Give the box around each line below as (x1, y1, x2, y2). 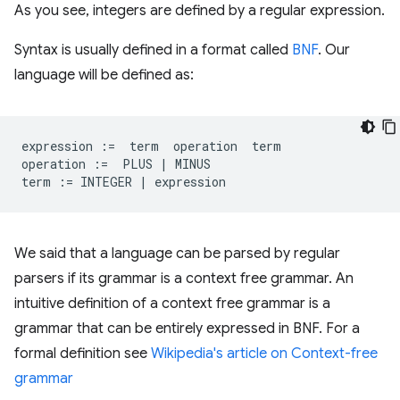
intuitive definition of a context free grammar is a (14, 294, 330, 312)
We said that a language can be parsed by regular (14, 244, 340, 262)
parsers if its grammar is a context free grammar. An (14, 269, 354, 287)
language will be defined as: (14, 65, 194, 84)
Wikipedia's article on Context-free (151, 344, 378, 362)
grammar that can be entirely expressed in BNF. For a (14, 319, 360, 337)
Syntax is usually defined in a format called (14, 40, 292, 59)
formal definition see (14, 344, 151, 362)
